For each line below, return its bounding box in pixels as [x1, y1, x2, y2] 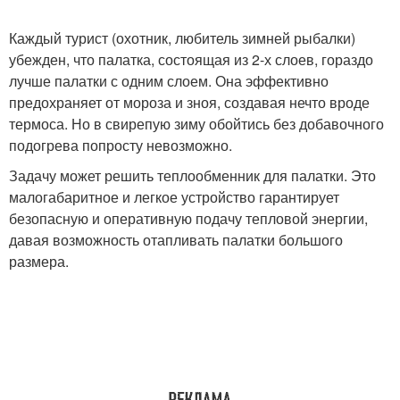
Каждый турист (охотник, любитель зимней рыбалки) [9, 28, 355, 48]
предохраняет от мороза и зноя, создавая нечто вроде [9, 92, 370, 112]
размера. [9, 251, 69, 271]
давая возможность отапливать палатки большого [9, 229, 343, 250]
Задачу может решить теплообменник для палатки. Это [9, 165, 376, 186]
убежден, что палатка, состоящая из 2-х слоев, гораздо [9, 49, 373, 70]
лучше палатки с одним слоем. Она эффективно [9, 71, 329, 91]
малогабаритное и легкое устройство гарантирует [9, 187, 339, 207]
